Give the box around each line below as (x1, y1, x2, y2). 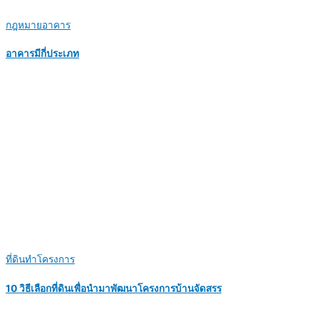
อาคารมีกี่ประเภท (6, 48, 79, 60)
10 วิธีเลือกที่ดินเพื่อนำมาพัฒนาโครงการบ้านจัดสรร (6, 282, 221, 294)
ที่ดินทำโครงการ (6, 253, 75, 266)
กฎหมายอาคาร (6, 19, 70, 31)
